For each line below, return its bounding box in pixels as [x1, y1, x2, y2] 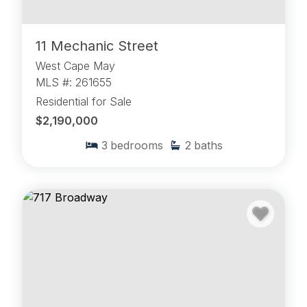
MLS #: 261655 [36, 75, 112, 90]
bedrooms [110, 138, 163, 153]
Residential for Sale [36, 95, 132, 109]
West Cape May [36, 59, 115, 73]
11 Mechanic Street [36, 38, 158, 55]
